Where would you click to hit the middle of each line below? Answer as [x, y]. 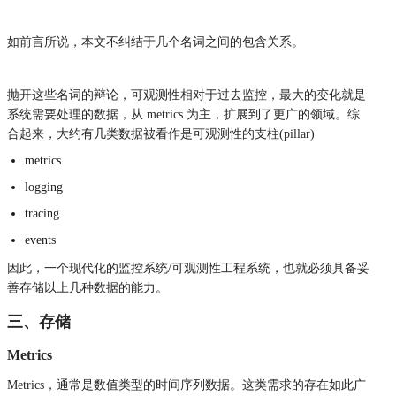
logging [44, 187]
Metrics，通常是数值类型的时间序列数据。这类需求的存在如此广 [187, 385]
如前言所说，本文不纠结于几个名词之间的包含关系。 [156, 42]
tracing [42, 213]
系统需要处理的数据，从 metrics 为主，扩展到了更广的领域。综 [183, 114]
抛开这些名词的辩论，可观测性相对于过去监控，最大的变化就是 [187, 95]
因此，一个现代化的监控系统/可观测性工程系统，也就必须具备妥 [188, 268]
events [40, 240]
